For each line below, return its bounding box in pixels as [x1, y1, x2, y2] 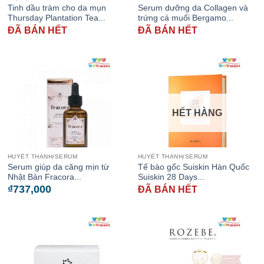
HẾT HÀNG [172, 108, 222, 118]
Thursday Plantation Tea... [7, 13, 105, 22]
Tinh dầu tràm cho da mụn [7, 3, 106, 12]
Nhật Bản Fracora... [7, 173, 81, 181]
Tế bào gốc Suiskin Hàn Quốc [137, 163, 249, 171]
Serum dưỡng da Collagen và [137, 3, 248, 12]
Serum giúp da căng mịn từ [7, 163, 109, 171]
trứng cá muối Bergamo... [137, 13, 233, 22]
